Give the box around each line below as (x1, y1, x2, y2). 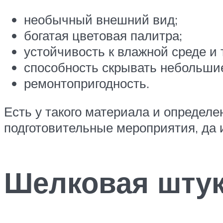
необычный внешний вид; (24, 11, 178, 27)
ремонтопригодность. (24, 75, 149, 91)
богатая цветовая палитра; (24, 27, 182, 43)
